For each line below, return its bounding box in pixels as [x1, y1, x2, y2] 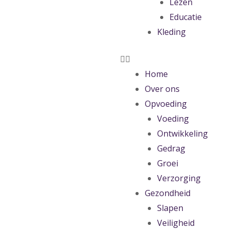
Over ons [145, 83, 180, 94]
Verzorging [157, 172, 201, 184]
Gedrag [157, 143, 185, 154]
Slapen [157, 202, 183, 214]
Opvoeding [145, 98, 187, 109]
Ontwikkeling [157, 128, 208, 139]
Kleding [157, 26, 186, 37]
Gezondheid [145, 187, 190, 199]
